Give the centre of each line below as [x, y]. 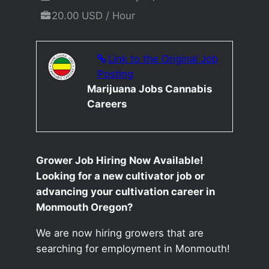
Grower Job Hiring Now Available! [119, 160]
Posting [115, 74]
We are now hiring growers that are [119, 233]
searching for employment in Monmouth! [133, 248]
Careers [107, 104]
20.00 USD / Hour [94, 16]
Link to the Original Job [163, 59]
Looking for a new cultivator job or [120, 176]
